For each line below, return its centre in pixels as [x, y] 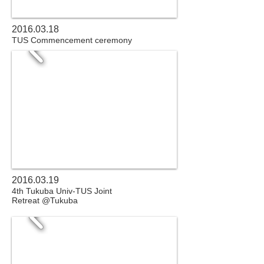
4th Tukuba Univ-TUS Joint [62, 191]
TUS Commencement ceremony [72, 40]
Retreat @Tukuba [45, 200]
